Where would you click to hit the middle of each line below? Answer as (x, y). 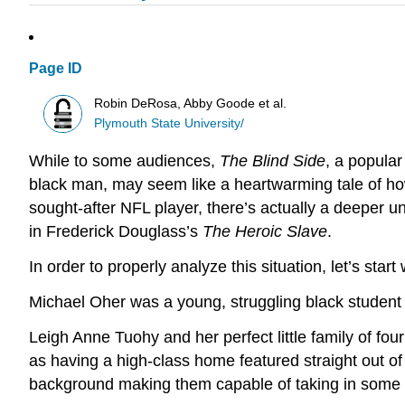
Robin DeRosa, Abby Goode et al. (191, 103)
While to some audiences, (124, 161)
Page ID (56, 69)
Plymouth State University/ (170, 123)
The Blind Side (273, 161)
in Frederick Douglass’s (116, 232)
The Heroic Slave (265, 232)
